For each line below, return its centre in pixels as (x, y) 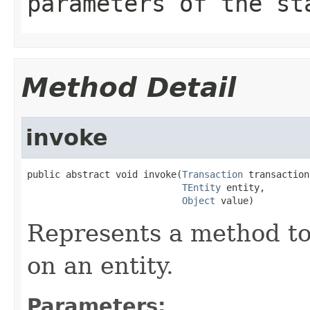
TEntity (201, 187)
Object (199, 200)
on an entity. (100, 265)
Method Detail (129, 87)
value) (235, 200)
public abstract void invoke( (104, 174)
